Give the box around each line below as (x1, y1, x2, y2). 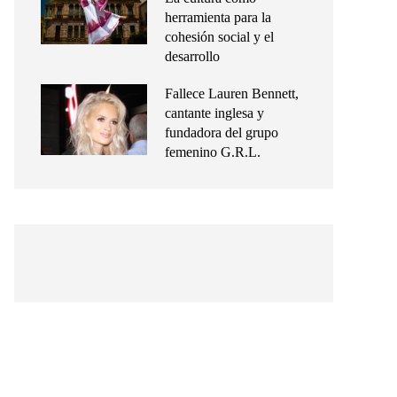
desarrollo (165, 49, 220, 64)
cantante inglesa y (165, 105, 264, 121)
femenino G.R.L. (165, 144, 261, 160)
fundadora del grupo (165, 125, 278, 140)
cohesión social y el (165, 29, 274, 44)
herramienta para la (165, 10, 271, 25)
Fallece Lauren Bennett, (165, 86, 299, 101)
